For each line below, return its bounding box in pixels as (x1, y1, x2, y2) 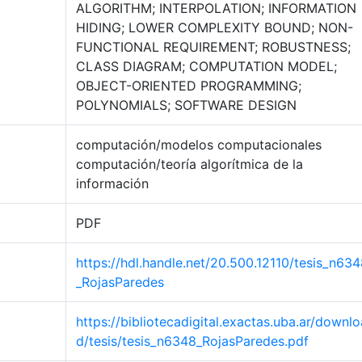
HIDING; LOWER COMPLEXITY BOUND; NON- (76, 19, 353, 36)
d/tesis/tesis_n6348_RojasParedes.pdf (76, 333, 309, 349)
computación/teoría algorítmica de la (76, 156, 303, 172)
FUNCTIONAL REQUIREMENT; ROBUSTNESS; (76, 39, 351, 55)
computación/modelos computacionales (76, 137, 322, 153)
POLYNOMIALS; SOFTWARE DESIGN (76, 97, 297, 113)
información (76, 175, 149, 192)
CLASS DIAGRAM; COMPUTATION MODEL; (76, 58, 337, 74)
